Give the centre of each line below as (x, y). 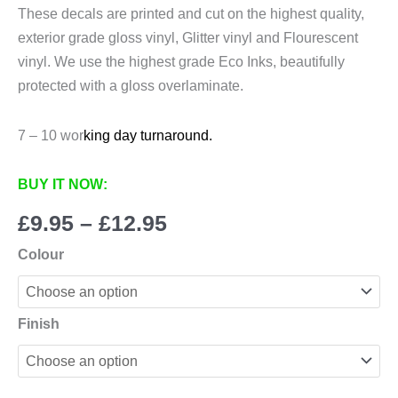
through (207, 294)
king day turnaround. (148, 135)
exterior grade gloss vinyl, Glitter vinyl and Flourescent (188, 38)
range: (200, 246)
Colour (41, 254)
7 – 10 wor (51, 135)
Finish (39, 323)
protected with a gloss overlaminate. (131, 86)
